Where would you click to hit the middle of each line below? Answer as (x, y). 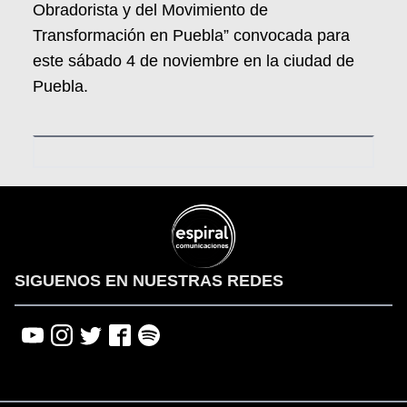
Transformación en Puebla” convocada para (191, 35)
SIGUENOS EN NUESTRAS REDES (149, 281)
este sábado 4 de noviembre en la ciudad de (194, 60)
